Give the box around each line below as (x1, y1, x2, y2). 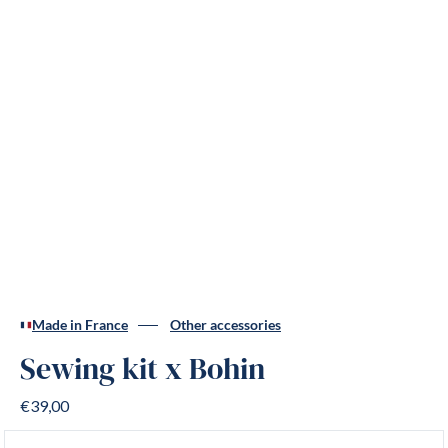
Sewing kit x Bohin (20, 352, 265, 387)
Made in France (32, 317, 128, 333)
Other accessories (170, 317, 281, 333)
